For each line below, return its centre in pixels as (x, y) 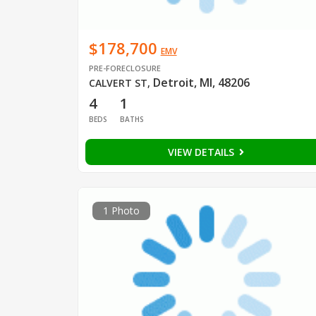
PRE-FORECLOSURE (124, 68)
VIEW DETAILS (202, 152)
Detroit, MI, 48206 (201, 83)
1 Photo (121, 211)
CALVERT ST (118, 83)
